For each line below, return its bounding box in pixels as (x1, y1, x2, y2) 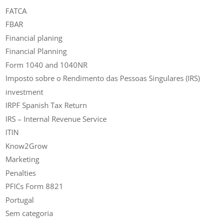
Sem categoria (5, 208, 54, 219)
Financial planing (5, 32, 63, 43)
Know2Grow (5, 140, 48, 151)
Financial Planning (5, 46, 67, 56)
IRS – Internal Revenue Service (5, 113, 107, 124)
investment (5, 86, 44, 97)
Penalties (5, 167, 36, 178)
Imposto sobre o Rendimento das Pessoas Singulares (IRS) (5, 73, 200, 83)
